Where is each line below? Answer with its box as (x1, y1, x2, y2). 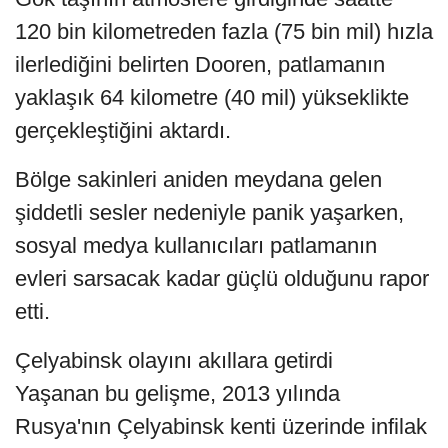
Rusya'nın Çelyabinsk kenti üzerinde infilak (15, 414, 427, 440)
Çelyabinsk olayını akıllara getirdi (15, 348, 333, 374)
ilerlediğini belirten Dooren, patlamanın (15, 52, 385, 78)
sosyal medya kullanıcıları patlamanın (15, 233, 377, 259)
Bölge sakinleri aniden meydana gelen (15, 167, 382, 193)
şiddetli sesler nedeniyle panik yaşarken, (15, 200, 404, 226)
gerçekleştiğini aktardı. (15, 118, 231, 144)
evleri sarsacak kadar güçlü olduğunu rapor (15, 266, 429, 292)
